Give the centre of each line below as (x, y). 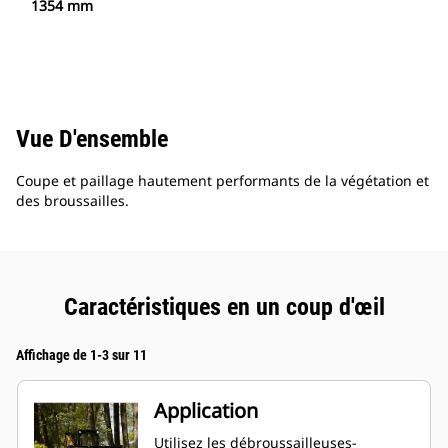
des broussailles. (72, 201)
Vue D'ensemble (92, 139)
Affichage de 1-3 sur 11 (81, 355)
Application (206, 411)
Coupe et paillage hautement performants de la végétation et (222, 181)
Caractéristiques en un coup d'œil (224, 307)
